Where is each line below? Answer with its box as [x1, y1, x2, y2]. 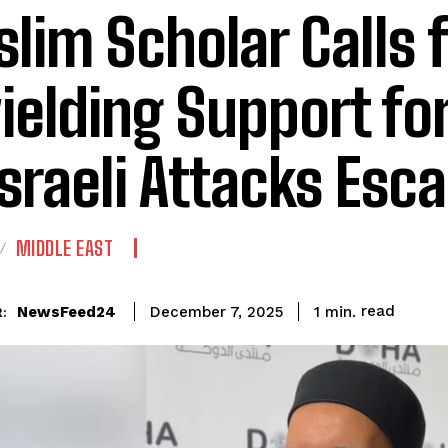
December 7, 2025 [150, 303, 283, 322]
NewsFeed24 [17, 302, 116, 321]
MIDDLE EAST [15, 236, 113, 260]
